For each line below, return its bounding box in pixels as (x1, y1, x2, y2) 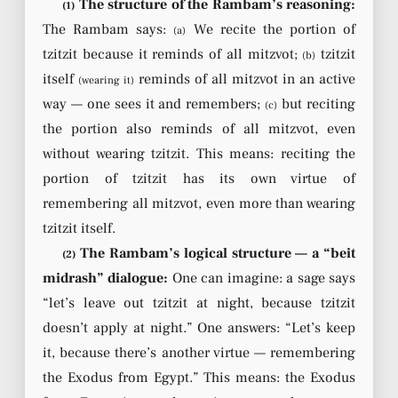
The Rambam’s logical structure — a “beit (76, 243, 355, 262)
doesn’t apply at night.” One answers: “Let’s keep (43, 318, 355, 337)
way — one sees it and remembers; (43, 94, 266, 113)
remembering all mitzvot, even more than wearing (43, 194, 355, 212)
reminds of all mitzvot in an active (134, 69, 355, 88)
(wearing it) (78, 73, 134, 87)
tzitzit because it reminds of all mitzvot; (43, 44, 303, 63)
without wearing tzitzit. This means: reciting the (43, 144, 355, 163)
